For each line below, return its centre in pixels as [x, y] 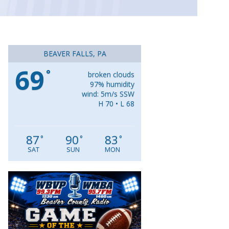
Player [165, 190]
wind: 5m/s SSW [108, 94]
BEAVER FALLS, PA [75, 54]
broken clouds [111, 75]
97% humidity [112, 84]
